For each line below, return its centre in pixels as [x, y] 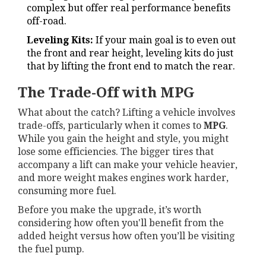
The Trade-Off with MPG [106, 93]
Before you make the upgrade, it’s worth [110, 210]
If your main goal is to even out [164, 40]
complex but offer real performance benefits [129, 8]
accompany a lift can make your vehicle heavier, [128, 165]
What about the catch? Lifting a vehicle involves [126, 113]
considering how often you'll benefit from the [121, 223]
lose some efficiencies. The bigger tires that [116, 152]
